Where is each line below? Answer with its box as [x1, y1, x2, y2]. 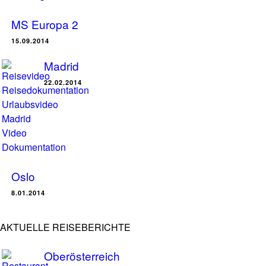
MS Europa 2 [11, 16, 78, 32]
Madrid [44, 58, 79, 74]
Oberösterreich [44, 248, 120, 264]
